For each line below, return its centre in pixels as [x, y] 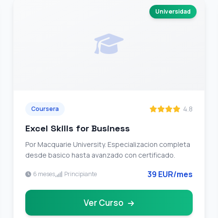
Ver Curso [105, 203]
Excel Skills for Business [77, 128]
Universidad [173, 11]
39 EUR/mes [170, 174]
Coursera [45, 109]
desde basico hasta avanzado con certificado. [100, 155]
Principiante [80, 174]
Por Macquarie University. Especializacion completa [108, 144]
